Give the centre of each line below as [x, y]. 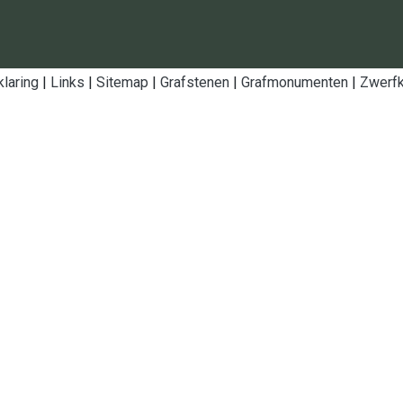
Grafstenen [195, 82]
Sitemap [122, 82]
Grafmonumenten [295, 82]
